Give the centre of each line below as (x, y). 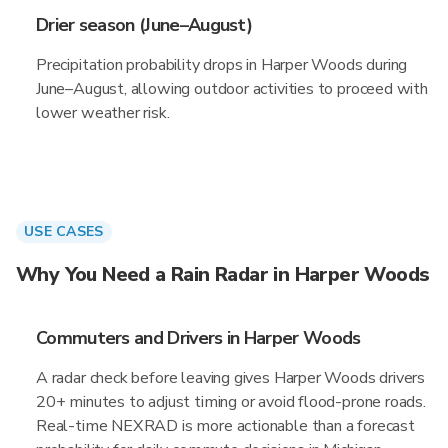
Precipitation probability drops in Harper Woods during (222, 65)
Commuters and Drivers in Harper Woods (198, 338)
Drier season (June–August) (144, 25)
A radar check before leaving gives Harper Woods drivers (231, 378)
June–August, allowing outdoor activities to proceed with (232, 89)
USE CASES (64, 231)
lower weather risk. (103, 113)
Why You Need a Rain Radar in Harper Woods (223, 274)
